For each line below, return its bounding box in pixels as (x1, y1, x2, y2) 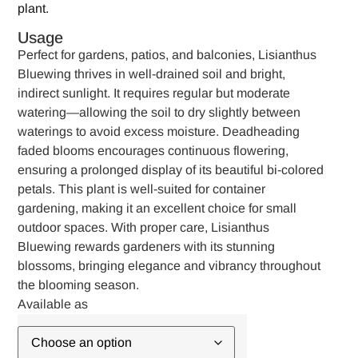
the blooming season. (18, 278, 140, 292)
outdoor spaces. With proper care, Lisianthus (18, 221, 270, 235)
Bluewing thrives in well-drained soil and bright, (18, 67, 286, 82)
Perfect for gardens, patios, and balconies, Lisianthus (18, 48, 317, 62)
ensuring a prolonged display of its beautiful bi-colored (18, 163, 324, 177)
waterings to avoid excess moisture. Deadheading (18, 125, 300, 139)
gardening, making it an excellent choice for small (18, 201, 297, 216)
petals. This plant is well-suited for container (18, 182, 266, 197)
